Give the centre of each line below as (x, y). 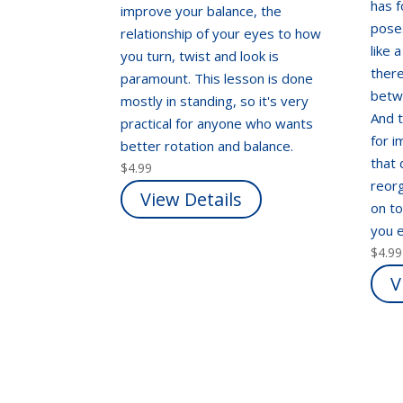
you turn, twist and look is (200, 55)
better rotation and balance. (209, 145)
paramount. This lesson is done (217, 78)
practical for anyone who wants (217, 123)
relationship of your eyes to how (221, 33)
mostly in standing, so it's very (215, 100)
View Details (192, 199)
